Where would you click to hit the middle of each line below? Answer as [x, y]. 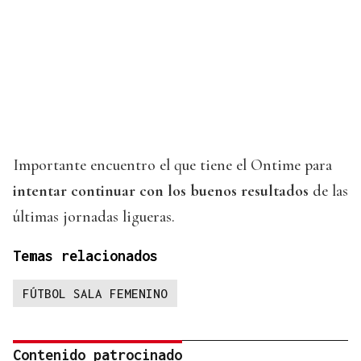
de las [328, 191]
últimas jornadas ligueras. [94, 217]
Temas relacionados [85, 256]
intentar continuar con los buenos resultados [161, 191]
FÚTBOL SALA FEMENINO [95, 294]
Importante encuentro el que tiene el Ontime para [172, 166]
